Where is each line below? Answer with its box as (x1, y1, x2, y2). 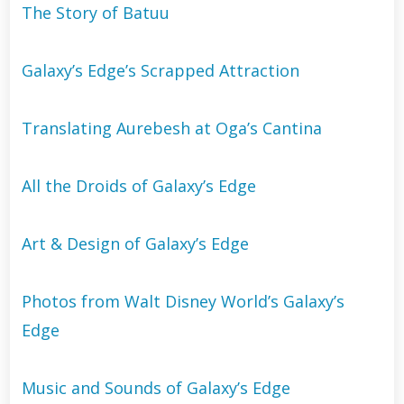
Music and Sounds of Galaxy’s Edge (21, 376, 290, 399)
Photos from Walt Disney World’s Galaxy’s (21, 289, 344, 312)
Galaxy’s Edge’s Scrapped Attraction (21, 59, 299, 81)
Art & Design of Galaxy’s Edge (21, 232, 249, 254)
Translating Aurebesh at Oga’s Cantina (21, 116, 322, 139)
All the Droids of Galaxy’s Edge (21, 174, 256, 197)
